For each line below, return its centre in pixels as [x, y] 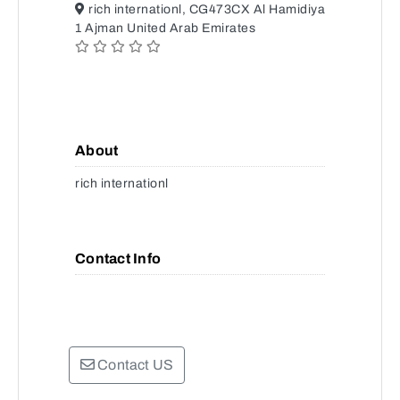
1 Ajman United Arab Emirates [165, 28]
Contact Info [118, 258]
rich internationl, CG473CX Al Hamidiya [205, 9]
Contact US [134, 365]
